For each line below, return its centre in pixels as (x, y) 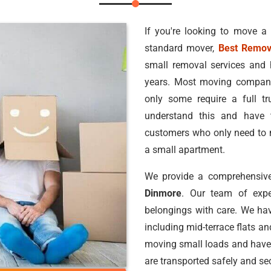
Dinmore (163, 193)
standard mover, (181, 48)
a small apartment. (185, 150)
